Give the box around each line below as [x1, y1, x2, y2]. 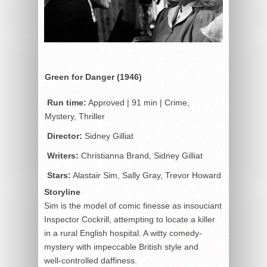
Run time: [47, 97, 86, 107]
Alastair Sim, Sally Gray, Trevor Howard [71, 170, 221, 180]
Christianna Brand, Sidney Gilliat [79, 150, 203, 160]
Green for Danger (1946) [45, 72, 142, 82]
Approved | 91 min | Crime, [86, 97, 190, 107]
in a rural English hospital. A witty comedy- [44, 228, 202, 238]
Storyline [44, 187, 80, 197]
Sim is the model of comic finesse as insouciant [44, 200, 222, 210]
